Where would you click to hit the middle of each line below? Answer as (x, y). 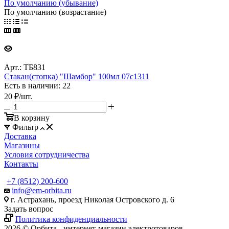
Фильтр (25, 127)
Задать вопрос (29, 209)
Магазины (22, 145)
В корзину (32, 118)
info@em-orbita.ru (42, 190)
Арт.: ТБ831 (25, 67)
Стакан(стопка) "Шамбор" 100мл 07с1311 (77, 76)
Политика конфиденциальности (71, 219)
